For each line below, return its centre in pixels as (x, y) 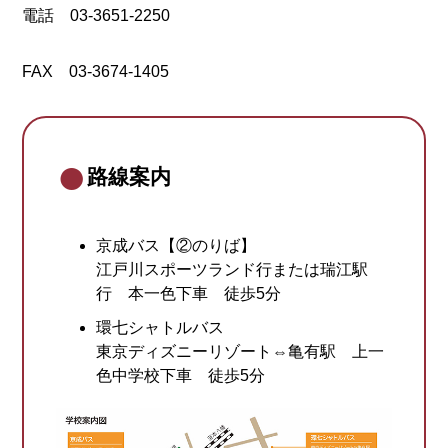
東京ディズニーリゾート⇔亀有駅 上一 (240, 351)
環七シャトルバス (160, 327)
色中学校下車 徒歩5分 (181, 375)
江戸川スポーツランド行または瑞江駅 (232, 269)
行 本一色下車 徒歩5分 (189, 293)
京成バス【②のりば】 (176, 245)
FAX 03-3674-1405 (96, 72)
